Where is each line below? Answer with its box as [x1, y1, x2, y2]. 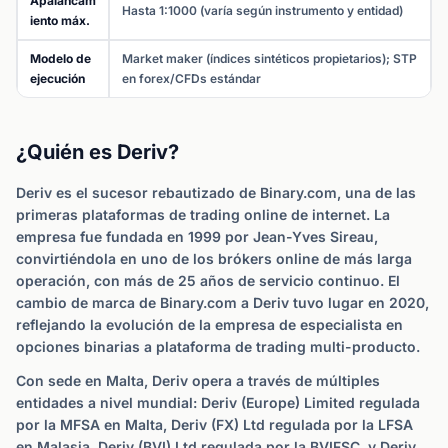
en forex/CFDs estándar [122, 71, 261, 86]
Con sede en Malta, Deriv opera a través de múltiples [16, 372, 380, 389]
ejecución [30, 71, 85, 86]
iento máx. [30, 13, 90, 28]
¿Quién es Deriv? [16, 140, 179, 164]
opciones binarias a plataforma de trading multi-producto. [16, 338, 420, 355]
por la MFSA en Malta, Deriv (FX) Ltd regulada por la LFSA [16, 416, 413, 433]
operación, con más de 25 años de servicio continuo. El [16, 272, 400, 289]
